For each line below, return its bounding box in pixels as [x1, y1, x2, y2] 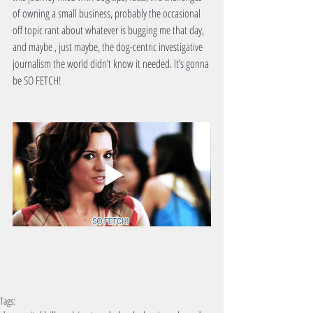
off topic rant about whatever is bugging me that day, [13, 22, 206, 38]
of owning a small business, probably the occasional [13, 6, 203, 22]
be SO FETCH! [13, 73, 61, 89]
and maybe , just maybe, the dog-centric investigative [13, 39, 205, 55]
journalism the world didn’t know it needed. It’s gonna [13, 56, 211, 72]
